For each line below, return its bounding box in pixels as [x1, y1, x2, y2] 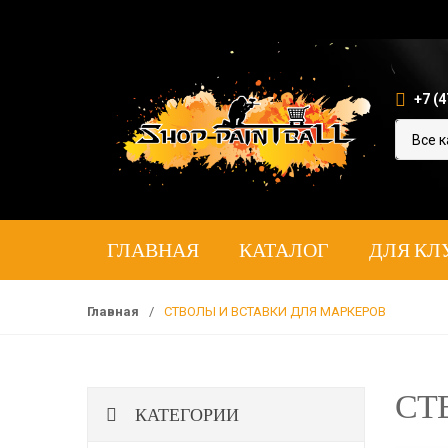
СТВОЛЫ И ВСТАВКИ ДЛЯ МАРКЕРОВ [164, 304, 386, 319]
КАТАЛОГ [239, 237, 329, 262]
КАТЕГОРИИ [131, 403, 239, 425]
